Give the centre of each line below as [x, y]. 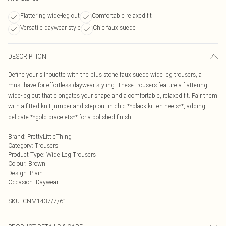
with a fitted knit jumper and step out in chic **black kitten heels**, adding [107, 106]
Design [17, 173]
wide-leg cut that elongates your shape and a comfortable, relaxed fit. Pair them [113, 96]
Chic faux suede [114, 27]
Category [20, 146]
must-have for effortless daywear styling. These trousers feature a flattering [108, 85]
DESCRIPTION [27, 56]
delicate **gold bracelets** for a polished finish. [70, 117]
